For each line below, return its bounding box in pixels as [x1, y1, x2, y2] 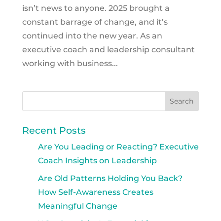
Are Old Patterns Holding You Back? [37, 173, 183, 183]
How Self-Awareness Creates [37, 187, 153, 197]
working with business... [22, 58, 118, 68]
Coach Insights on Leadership [37, 155, 157, 165]
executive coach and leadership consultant [22, 44, 195, 54]
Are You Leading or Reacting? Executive [37, 142, 199, 151]
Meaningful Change [37, 201, 117, 211]
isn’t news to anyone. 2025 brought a [22, 3, 170, 13]
